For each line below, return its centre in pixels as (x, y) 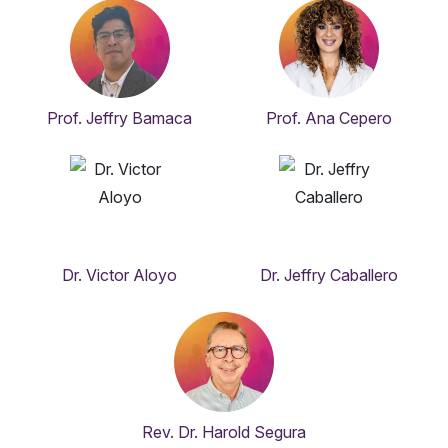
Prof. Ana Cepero (328, 118)
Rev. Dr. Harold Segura (224, 432)
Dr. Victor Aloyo (119, 275)
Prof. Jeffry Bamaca (119, 118)
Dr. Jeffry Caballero (328, 275)
